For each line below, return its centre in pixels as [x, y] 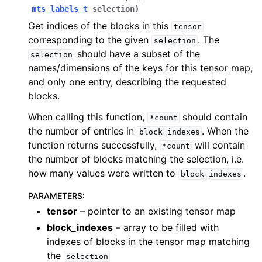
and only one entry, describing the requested [127, 82]
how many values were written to [103, 173]
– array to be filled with [166, 227]
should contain [214, 117]
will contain [219, 145]
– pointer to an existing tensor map [156, 211]
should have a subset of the [137, 54]
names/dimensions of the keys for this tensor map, [140, 68]
